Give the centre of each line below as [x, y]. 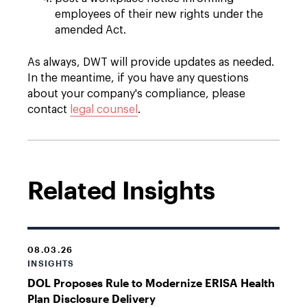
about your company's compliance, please [136, 94]
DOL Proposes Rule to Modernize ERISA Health [151, 283]
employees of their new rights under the [159, 14]
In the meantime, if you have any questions [138, 78]
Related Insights [122, 190]
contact [49, 110]
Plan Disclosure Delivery [91, 298]
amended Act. [90, 30]
